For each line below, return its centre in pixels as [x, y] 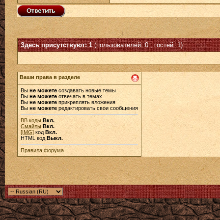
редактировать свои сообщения [97, 108]
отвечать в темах [80, 96]
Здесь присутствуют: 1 [57, 45]
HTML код [34, 138]
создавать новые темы [86, 90]
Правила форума [42, 150]
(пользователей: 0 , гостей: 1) [138, 45]
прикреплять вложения [86, 102]
